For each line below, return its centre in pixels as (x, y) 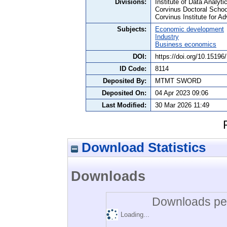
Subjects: (132, 29)
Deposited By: (125, 81)
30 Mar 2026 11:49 (182, 105)
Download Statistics (142, 147)
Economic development (190, 29)
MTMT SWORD (178, 81)
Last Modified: (124, 105)
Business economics (186, 44)
